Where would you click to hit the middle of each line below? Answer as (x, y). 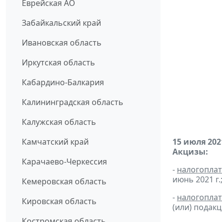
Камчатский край (55, 142)
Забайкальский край (61, 23)
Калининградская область (73, 102)
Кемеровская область (64, 182)
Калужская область (59, 122)
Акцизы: (190, 152)
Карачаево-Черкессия (64, 162)
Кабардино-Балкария (63, 83)
